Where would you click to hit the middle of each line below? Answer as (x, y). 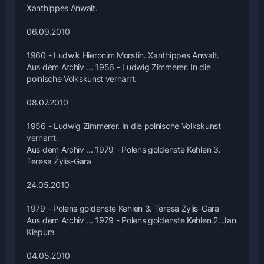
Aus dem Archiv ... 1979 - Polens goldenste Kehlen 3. (124, 149)
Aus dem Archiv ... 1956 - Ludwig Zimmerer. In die (119, 67)
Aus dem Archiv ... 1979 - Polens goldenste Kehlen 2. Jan (131, 220)
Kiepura (41, 232)
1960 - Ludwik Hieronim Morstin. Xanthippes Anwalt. (123, 55)
